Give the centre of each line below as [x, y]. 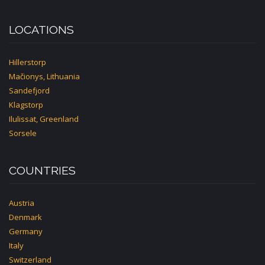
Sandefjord [29, 90]
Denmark [25, 217]
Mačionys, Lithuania [44, 76]
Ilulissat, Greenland [44, 119]
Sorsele [23, 133]
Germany [26, 231]
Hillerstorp [28, 62]
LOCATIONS [41, 30]
